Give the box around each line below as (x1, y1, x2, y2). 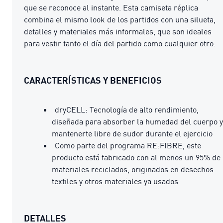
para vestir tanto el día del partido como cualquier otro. (24, 38, 216, 48)
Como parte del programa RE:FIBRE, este (55, 140, 201, 150)
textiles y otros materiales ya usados (52, 176, 178, 186)
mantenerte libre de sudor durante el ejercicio (52, 128, 213, 138)
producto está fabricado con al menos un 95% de (52, 152, 221, 162)
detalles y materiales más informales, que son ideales (24, 26, 212, 36)
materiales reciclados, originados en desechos (52, 164, 214, 174)
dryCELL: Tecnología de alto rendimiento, (55, 104, 199, 114)
